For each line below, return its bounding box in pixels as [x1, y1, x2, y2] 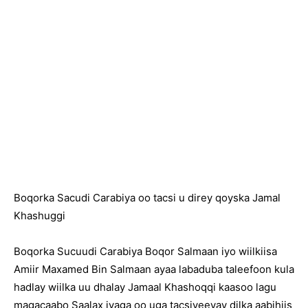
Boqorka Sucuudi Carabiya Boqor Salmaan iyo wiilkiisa [14, 245, 277, 258]
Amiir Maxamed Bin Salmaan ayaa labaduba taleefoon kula [14, 263, 294, 276]
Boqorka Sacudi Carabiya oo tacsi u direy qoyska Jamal [14, 191, 280, 204]
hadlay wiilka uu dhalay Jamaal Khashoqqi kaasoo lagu [14, 280, 276, 294]
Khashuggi [14, 209, 65, 222]
